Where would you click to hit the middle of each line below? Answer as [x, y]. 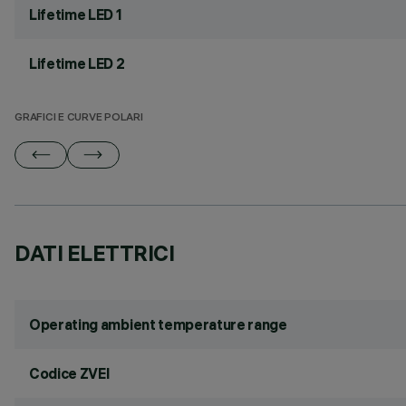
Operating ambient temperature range [158, 324]
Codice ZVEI [70, 373]
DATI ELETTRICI [95, 253]
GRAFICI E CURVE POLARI [79, 118]
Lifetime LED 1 [76, 14]
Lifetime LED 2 [77, 63]
